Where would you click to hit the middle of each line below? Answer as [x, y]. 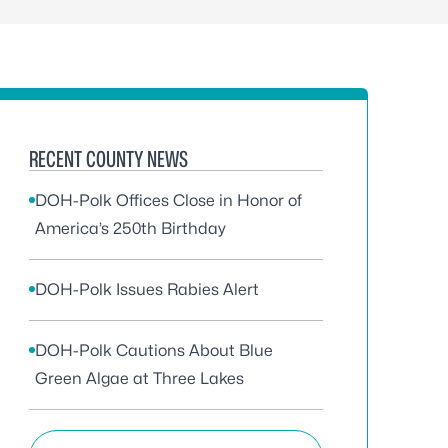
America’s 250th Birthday [130, 228]
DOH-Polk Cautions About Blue [154, 350]
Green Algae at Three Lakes [139, 378]
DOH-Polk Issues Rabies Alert [147, 289]
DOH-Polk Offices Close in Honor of [168, 200]
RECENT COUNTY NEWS [108, 159]
